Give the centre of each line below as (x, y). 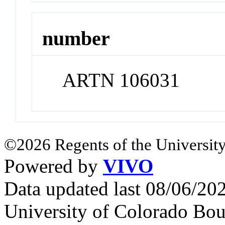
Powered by (53, 166)
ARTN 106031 (121, 80)
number (76, 39)
